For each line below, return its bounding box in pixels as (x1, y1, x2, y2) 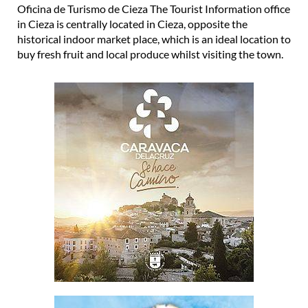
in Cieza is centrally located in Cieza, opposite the (17, 16, 247, 30)
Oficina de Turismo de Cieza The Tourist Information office (17, 1, 290, 15)
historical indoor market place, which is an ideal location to (17, 32, 291, 45)
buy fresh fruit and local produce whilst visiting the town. (17, 47, 283, 60)
